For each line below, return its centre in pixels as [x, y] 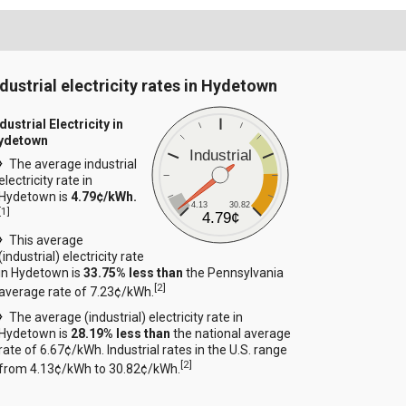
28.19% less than [121, 333]
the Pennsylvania [234, 273]
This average [47, 241]
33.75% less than [134, 273]
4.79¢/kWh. [104, 196]
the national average [231, 333]
